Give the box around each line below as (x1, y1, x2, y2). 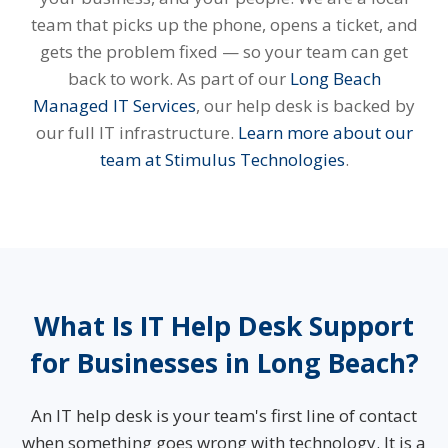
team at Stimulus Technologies (99, 148, 345, 172)
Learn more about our (237, 121, 413, 145)
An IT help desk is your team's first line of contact (31, 404, 417, 428)
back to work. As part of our (67, 67, 290, 91)
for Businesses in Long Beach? (29, 345, 419, 382)
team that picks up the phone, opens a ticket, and (30, 13, 418, 37)
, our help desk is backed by (196, 94, 415, 118)
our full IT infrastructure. (35, 121, 238, 145)
